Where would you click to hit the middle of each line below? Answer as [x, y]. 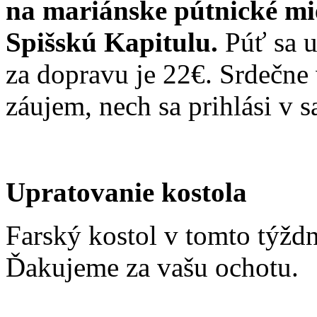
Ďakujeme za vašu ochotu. [152, 267]
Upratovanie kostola [126, 192]
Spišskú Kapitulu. [115, 42]
